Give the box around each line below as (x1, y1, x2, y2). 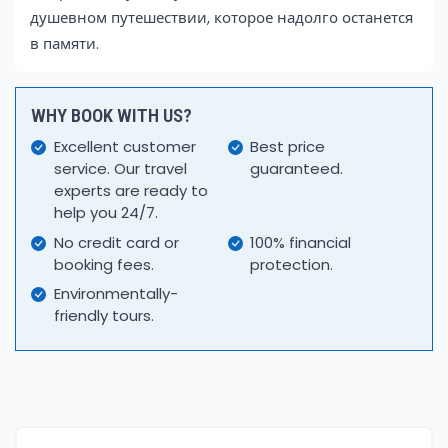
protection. (250, 253, 334, 275)
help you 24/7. (53, 202, 158, 224)
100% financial (250, 231, 352, 253)
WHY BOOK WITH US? (31, 104, 192, 127)
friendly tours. (53, 305, 154, 327)
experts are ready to (53, 180, 208, 202)
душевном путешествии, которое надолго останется (30, 6, 413, 28)
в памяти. (30, 32, 99, 54)
